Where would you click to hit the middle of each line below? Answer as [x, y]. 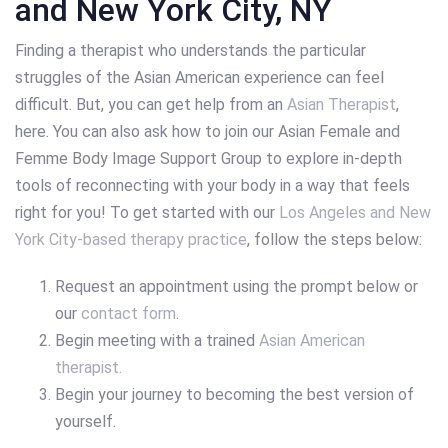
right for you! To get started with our [147, 212]
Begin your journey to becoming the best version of [234, 395]
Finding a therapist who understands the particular [190, 50]
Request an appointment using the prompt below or [236, 287]
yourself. [85, 422]
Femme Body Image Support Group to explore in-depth [208, 158]
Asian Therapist [341, 104]
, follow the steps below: [334, 239]
